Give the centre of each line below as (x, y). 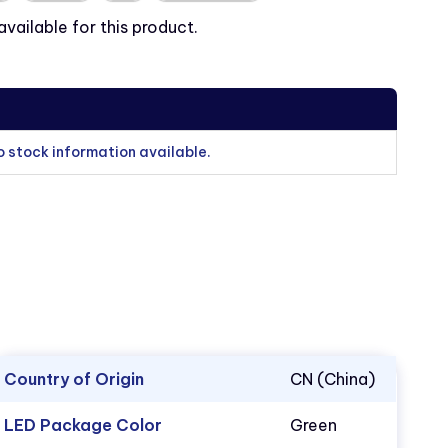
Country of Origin (74, 379)
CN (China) (333, 379)
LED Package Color (83, 425)
